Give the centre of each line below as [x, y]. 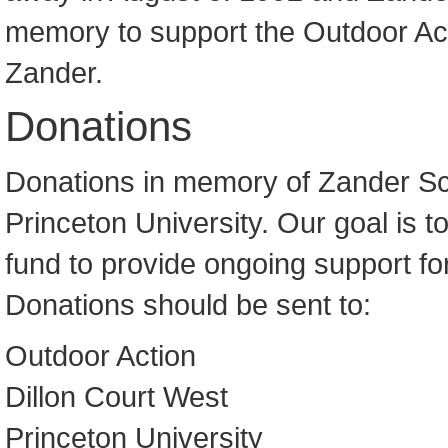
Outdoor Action [100, 355]
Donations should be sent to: [188, 304]
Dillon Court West [116, 396]
